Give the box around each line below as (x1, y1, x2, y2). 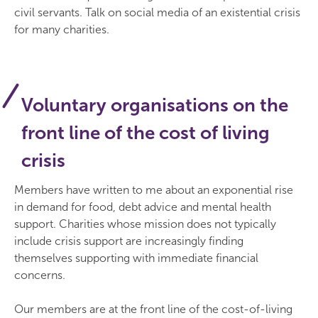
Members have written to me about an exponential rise (14, 183, 293, 197)
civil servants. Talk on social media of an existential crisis (14, 6, 300, 19)
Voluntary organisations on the (21, 94, 288, 116)
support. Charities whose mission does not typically (14, 217, 276, 231)
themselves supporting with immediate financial (14, 251, 258, 265)
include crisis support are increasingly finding (14, 234, 243, 248)
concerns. (14, 268, 65, 282)
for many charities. (14, 23, 109, 36)
